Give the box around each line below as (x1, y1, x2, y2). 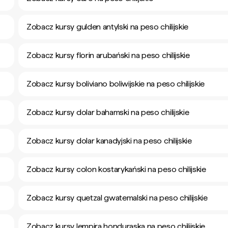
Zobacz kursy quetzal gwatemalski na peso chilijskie (26, 193, 208, 203)
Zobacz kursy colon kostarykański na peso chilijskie (26, 164, 206, 174)
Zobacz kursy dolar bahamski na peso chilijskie (26, 107, 189, 117)
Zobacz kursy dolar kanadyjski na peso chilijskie (26, 136, 192, 146)
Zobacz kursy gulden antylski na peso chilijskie (26, 22, 188, 32)
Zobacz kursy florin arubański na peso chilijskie (26, 50, 190, 60)
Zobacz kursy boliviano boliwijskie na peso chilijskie (26, 79, 205, 89)
